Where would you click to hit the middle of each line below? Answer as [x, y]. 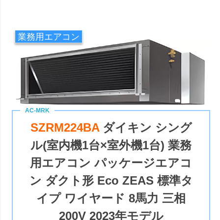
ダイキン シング [147, 127]
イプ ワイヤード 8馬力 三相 [111, 198]
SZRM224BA [66, 127]
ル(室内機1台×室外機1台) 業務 [111, 145]
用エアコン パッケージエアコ [111, 163]
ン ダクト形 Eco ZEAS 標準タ [111, 180]
